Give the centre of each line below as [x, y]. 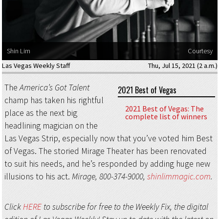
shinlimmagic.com [179, 176]
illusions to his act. [38, 176]
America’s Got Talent [54, 87]
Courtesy [200, 51]
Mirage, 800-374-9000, [109, 176]
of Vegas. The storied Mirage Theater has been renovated [105, 151]
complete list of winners [166, 116]
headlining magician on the [51, 125]
